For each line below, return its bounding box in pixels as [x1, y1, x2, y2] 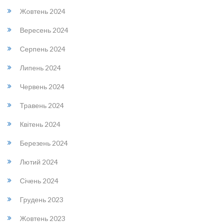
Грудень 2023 [20, 195, 63, 204]
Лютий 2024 [20, 158, 58, 166]
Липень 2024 [20, 63, 61, 72]
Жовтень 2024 [20, 7, 65, 15]
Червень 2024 [20, 82, 64, 91]
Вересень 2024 [20, 26, 68, 34]
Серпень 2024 [20, 45, 65, 53]
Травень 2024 [20, 101, 64, 110]
